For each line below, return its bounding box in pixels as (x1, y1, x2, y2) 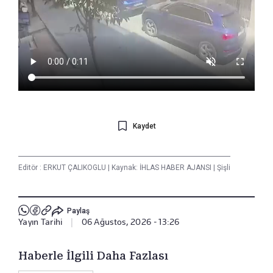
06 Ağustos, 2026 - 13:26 (81, 216, 180, 227)
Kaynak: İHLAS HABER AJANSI (110, 163, 213, 172)
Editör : (18, 163, 43, 172)
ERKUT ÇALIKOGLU (43, 163, 108, 172)
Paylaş (66, 207, 90, 216)
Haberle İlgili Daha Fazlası (18, 249, 168, 262)
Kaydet (132, 122, 156, 131)
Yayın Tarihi (18, 216, 63, 227)
